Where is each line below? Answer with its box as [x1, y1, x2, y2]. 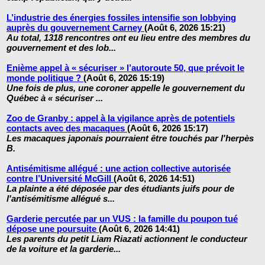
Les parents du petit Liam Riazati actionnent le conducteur [7, 234, 247, 244]
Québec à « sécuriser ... [7, 93, 103, 104]
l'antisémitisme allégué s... [7, 193, 115, 204]
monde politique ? [7, 73, 83, 83]
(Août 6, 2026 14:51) [114, 173, 195, 184]
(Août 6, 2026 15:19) [83, 73, 164, 83]
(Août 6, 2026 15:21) [144, 22, 225, 33]
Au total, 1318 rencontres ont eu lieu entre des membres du [7, 33, 250, 43]
